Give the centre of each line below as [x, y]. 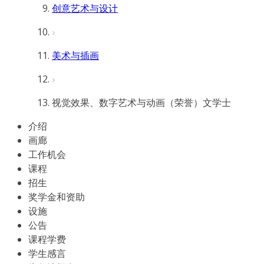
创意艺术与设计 [85, 8]
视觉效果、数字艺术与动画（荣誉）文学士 [141, 103]
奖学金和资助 [57, 197]
